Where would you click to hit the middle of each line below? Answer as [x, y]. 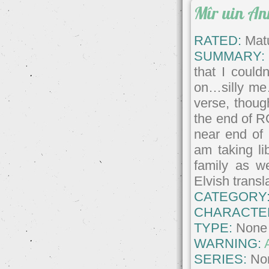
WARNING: [229, 243]
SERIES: [221, 259]
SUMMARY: [230, 56]
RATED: [218, 40]
